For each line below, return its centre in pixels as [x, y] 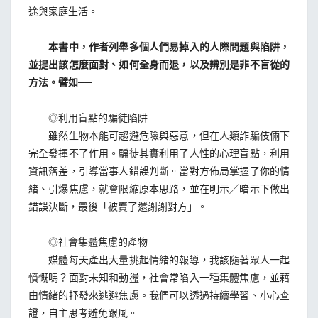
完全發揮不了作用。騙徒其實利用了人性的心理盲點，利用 [159, 153]
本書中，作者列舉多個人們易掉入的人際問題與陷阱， [159, 46]
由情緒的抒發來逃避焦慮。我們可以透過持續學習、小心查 [159, 295]
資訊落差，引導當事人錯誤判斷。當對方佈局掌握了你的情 [159, 170]
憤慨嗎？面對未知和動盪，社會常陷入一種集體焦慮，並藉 [159, 277]
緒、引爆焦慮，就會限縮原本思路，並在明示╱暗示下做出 [159, 188]
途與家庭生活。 [63, 11]
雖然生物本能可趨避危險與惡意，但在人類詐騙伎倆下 [159, 135]
